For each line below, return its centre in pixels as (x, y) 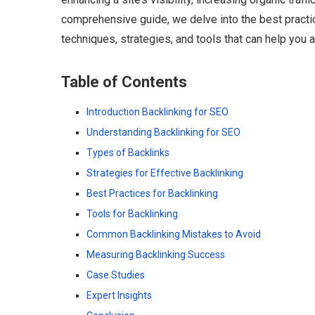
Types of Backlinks (128, 153)
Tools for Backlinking (132, 214)
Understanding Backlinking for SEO (163, 132)
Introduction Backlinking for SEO (157, 112)
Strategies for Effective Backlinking (165, 173)
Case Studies (116, 275)
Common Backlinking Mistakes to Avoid (174, 234)
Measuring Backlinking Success (156, 255)
